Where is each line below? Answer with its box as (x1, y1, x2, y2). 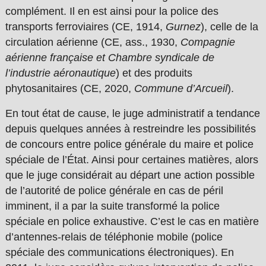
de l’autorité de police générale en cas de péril (5, 185, 223, 197)
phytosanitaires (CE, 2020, (5, 83, 134, 95)
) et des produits (115, 67, 192, 80)
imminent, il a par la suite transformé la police (5, 200, 220, 213)
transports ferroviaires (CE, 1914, (5, 21, 166, 33)
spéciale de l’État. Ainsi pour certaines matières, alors (5, 154, 258, 166)
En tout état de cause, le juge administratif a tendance (5, 107, 260, 120)
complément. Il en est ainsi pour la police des (5, 5, 218, 18)
